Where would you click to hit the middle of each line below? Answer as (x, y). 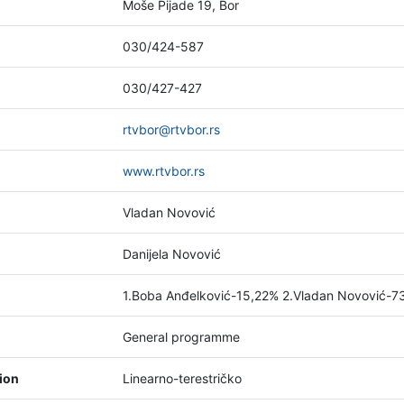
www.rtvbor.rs (164, 171)
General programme (181, 337)
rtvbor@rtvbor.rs (171, 129)
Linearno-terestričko (182, 378)
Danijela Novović (172, 254)
